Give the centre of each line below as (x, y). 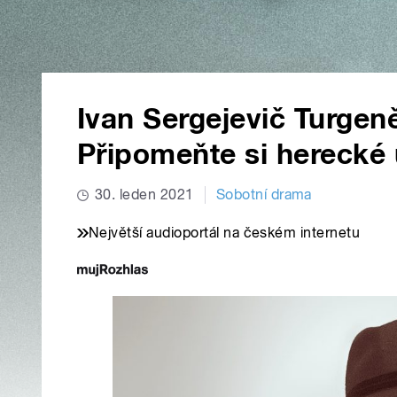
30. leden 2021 (144, 195)
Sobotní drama (264, 195)
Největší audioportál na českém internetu (225, 233)
